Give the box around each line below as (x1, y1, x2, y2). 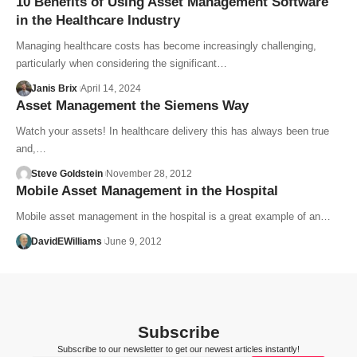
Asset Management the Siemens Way (16, 97, 249, 113)
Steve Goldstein (30, 167, 103, 179)
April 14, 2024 (80, 82, 141, 94)
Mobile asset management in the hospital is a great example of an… (16, 210, 331, 222)
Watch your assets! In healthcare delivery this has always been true (16, 124, 329, 137)
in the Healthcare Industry (16, 12, 180, 28)
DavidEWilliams (30, 235, 102, 247)
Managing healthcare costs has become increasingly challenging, (16, 39, 316, 52)
